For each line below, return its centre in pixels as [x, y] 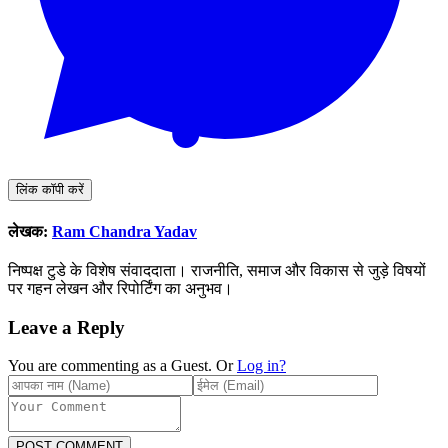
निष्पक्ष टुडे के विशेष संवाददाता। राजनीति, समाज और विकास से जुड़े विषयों [217, 270]
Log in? [261, 366]
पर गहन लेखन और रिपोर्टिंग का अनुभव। [120, 288]
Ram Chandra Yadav [124, 231]
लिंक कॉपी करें [50, 190]
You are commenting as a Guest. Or [120, 366]
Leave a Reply [66, 327]
